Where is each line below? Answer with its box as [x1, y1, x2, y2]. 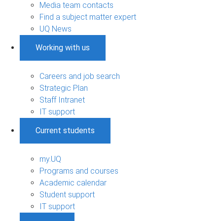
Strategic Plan [39, 83, 88, 93]
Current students [36, 125, 95, 135]
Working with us [36, 42, 90, 52]
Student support [39, 189, 95, 199]
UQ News [39, 24, 72, 34]
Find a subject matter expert [39, 12, 136, 22]
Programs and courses [39, 166, 118, 176]
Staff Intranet [39, 95, 85, 105]
